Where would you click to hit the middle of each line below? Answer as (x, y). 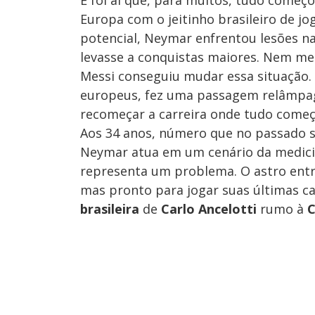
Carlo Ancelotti (209, 209)
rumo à (282, 209)
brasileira (110, 209)
